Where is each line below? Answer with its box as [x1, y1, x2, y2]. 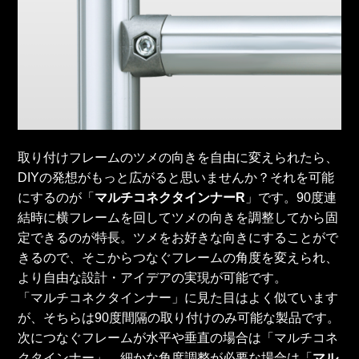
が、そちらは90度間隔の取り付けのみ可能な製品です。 [18, 311, 341, 325]
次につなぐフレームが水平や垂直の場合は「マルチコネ [18, 331, 339, 345]
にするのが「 [18, 191, 95, 205]
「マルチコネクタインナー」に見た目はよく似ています [18, 291, 339, 305]
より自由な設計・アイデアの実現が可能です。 [18, 271, 288, 285]
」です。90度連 [245, 191, 337, 205]
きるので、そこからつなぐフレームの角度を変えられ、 [18, 251, 339, 265]
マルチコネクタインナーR [95, 191, 246, 205]
